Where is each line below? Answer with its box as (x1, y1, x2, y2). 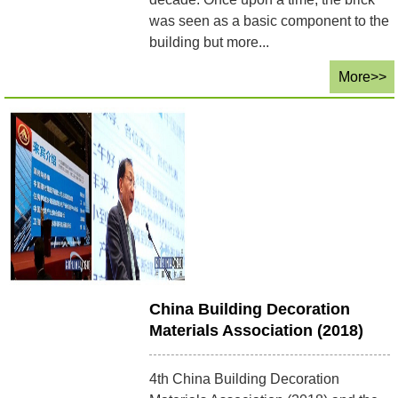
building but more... (149, 34, 270, 50)
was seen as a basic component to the (149, 12, 390, 28)
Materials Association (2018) (149, 321, 364, 339)
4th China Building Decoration (149, 370, 340, 386)
